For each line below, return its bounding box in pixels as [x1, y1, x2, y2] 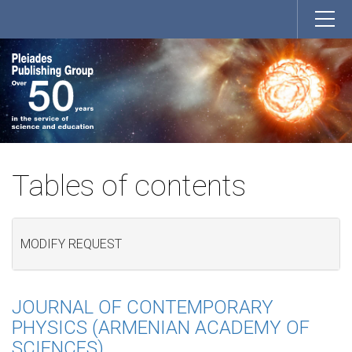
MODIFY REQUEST [20, 236, 122, 252]
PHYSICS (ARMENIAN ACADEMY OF [12, 316, 310, 339]
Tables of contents [12, 168, 246, 203]
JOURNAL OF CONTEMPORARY [12, 295, 273, 318]
